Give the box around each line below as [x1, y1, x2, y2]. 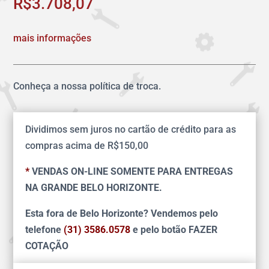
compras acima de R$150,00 [25, 140, 149, 152]
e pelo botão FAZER [133, 224, 218, 236]
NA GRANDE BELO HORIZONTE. [25, 182, 163, 194]
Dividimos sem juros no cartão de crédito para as [25, 124, 237, 136]
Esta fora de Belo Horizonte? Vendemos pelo [25, 208, 219, 220]
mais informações [13, 32, 92, 44]
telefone [25, 224, 64, 236]
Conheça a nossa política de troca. [13, 80, 162, 92]
